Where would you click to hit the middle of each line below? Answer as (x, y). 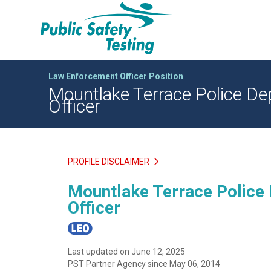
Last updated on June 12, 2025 (126, 251)
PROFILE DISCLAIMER (109, 162)
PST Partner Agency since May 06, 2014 (144, 263)
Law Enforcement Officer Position (116, 76)
